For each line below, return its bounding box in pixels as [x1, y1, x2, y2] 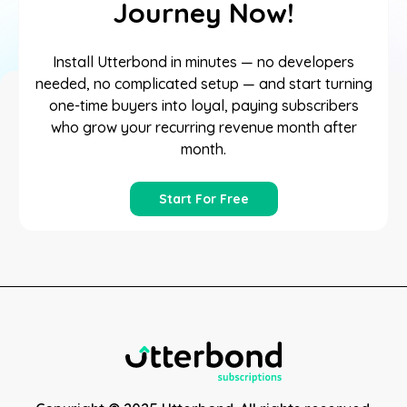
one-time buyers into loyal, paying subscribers [48, 96, 359, 114]
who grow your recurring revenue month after [50, 118, 357, 136]
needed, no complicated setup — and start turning [35, 74, 372, 93]
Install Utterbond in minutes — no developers [53, 53, 354, 71]
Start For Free [158, 191, 249, 207]
